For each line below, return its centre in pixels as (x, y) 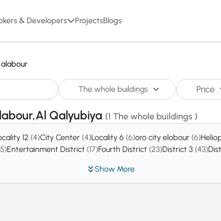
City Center (61, 137)
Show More (114, 169)
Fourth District (124, 149)
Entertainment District (47, 149)
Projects (89, 20)
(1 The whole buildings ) (151, 116)
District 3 (179, 149)
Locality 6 (109, 137)
